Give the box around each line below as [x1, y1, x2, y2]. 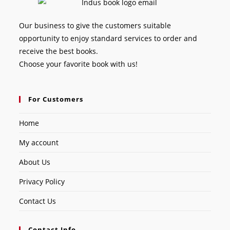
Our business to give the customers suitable [19, 20, 171, 30]
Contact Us [19, 196, 56, 206]
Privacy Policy [19, 176, 65, 186]
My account [19, 137, 59, 147]
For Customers [28, 94, 84, 104]
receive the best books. [19, 46, 99, 56]
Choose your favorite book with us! [19, 59, 138, 69]
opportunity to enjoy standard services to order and [19, 33, 198, 43]
